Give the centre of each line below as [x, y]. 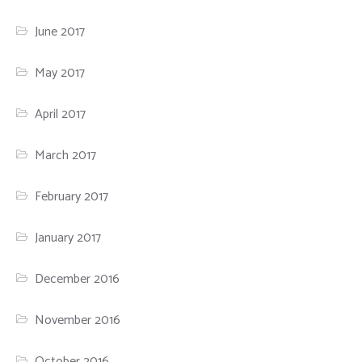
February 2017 [72, 196]
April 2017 [61, 114]
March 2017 [66, 155]
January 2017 [68, 238]
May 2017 [60, 73]
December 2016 [78, 279]
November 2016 [78, 320]
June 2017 [60, 32]
